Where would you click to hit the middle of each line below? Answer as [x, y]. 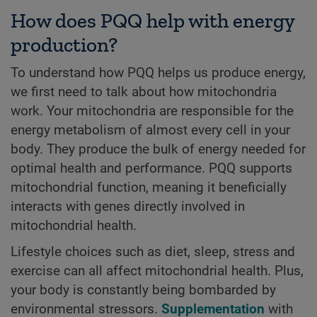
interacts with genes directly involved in [128, 207]
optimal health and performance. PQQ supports [151, 169]
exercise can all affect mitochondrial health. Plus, [157, 271]
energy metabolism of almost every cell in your [150, 131]
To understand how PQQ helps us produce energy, [158, 73]
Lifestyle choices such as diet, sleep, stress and [153, 252]
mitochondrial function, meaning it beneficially [149, 188]
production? [64, 45]
